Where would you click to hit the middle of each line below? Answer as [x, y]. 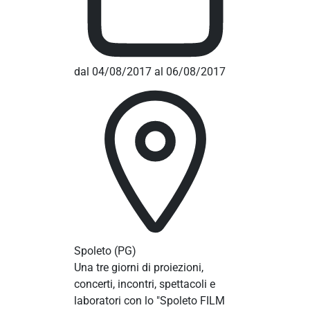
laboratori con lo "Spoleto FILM [149, 301]
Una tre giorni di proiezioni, [138, 268]
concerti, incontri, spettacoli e [144, 284]
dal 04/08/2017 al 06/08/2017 [149, 72]
